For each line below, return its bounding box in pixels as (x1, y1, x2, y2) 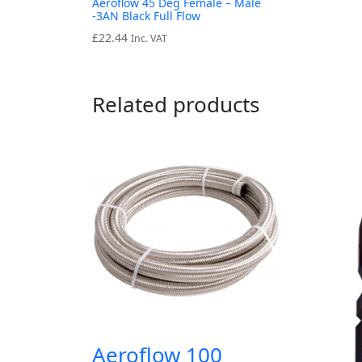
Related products (92, 90, 259, 120)
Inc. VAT (131, 32, 167, 46)
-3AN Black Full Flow (92, 8, 200, 24)
